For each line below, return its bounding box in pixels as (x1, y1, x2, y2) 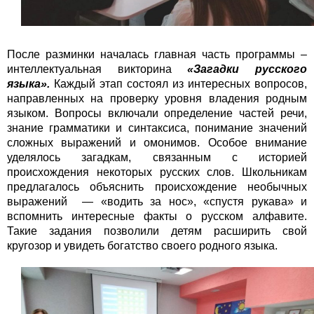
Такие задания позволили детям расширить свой (7, 225, 307, 238)
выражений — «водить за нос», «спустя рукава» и (7, 196, 307, 208)
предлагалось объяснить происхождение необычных (7, 181, 307, 193)
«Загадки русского (187, 63, 308, 76)
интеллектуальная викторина (7, 63, 188, 76)
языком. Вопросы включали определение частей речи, (7, 107, 307, 120)
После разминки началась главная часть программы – (7, 48, 307, 61)
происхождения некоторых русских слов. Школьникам (7, 166, 307, 179)
